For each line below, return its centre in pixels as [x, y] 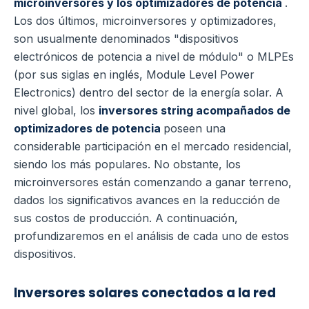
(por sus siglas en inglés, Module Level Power [134, 75]
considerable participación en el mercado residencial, [153, 147]
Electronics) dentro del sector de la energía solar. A [149, 93]
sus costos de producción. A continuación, [126, 218]
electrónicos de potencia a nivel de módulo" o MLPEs [154, 57]
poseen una [195, 129]
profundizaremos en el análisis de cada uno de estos [151, 236]
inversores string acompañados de [195, 111]
